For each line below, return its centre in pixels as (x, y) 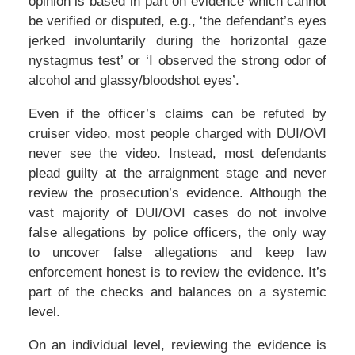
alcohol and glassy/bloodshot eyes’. (134, 81)
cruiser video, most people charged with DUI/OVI (177, 134)
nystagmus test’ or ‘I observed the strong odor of (177, 61)
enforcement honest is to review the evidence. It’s (177, 273)
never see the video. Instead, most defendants (177, 154)
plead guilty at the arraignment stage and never (177, 174)
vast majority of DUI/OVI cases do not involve (177, 213)
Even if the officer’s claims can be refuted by (177, 114)
